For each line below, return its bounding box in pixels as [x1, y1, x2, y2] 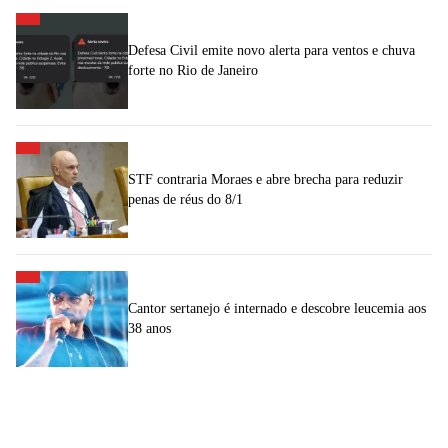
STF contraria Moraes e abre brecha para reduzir [128, 171, 403, 187]
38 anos [128, 320, 171, 336]
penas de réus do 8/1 [128, 191, 243, 207]
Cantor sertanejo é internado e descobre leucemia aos [128, 300, 426, 316]
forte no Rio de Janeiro [128, 62, 258, 78]
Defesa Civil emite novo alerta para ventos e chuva [128, 42, 415, 58]
